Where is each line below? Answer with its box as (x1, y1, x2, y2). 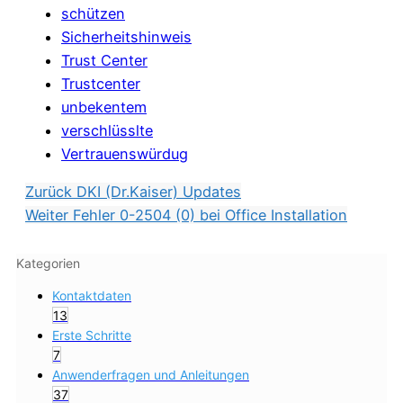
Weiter (25, 206, 73, 225)
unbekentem (61, 97, 147, 116)
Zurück (25, 183, 76, 201)
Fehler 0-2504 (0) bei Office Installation (73, 206, 347, 225)
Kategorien (16, 255, 80, 272)
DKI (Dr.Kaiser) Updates (76, 183, 241, 201)
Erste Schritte (52, 327, 131, 344)
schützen (61, 4, 125, 22)
